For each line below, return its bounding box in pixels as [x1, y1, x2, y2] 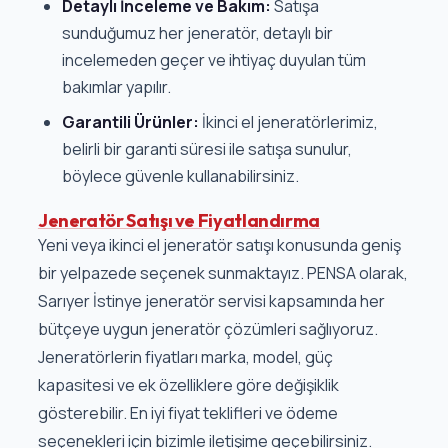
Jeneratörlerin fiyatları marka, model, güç [37, 346, 333, 369]
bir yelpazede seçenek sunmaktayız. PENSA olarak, [37, 262, 408, 285]
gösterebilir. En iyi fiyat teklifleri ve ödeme [37, 402, 338, 425]
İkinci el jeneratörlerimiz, [198, 111, 378, 134]
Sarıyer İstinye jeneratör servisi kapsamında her [37, 290, 385, 313]
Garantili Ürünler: [61, 111, 199, 134]
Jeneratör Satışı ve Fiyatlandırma [37, 209, 321, 233]
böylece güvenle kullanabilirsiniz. [61, 165, 299, 188]
